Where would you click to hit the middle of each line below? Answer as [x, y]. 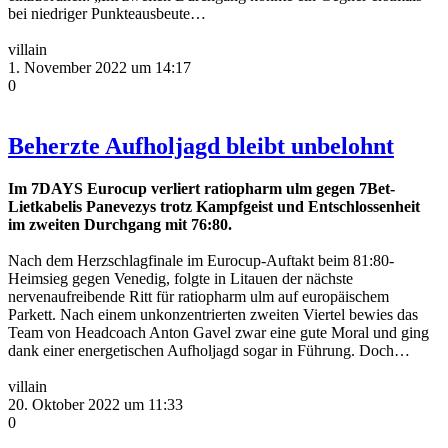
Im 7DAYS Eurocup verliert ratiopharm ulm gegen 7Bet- [201, 188]
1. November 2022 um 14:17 [99, 67]
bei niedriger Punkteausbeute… [107, 13]
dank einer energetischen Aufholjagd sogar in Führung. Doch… [209, 350]
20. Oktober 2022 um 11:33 [95, 404]
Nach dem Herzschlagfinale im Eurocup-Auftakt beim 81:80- [201, 260]
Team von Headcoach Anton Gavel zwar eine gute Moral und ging [218, 332]
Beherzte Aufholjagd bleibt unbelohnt [201, 145]
